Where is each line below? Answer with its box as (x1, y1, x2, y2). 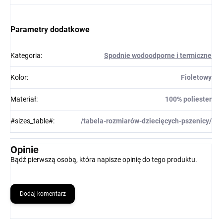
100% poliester (165, 95, 212, 104)
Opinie (10, 144, 39, 156)
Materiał (10, 95, 36, 104)
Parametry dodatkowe (10, 25, 90, 35)
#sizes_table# (10, 117, 53, 125)
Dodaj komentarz (19, 190, 66, 198)
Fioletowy (181, 73, 212, 82)
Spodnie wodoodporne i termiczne (104, 52, 212, 60)
